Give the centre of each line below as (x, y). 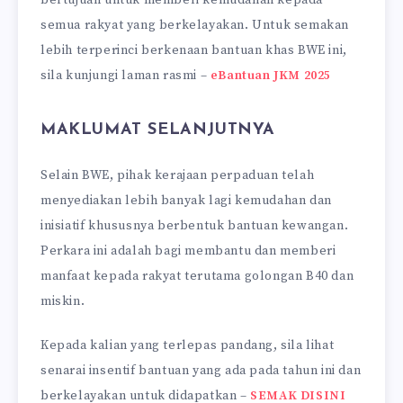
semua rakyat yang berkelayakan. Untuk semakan (195, 25)
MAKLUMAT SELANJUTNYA (158, 130)
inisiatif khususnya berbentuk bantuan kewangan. (195, 225)
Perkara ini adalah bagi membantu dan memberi (188, 251)
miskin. (63, 301)
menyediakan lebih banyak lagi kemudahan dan (186, 200)
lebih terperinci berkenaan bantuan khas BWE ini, (194, 50)
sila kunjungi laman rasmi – (125, 75)
